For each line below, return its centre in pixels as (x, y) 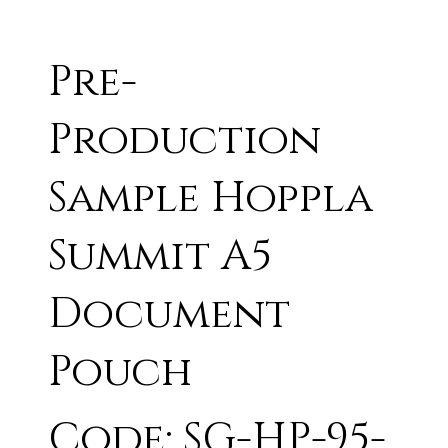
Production (185, 140)
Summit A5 (160, 256)
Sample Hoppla (211, 198)
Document (169, 314)
